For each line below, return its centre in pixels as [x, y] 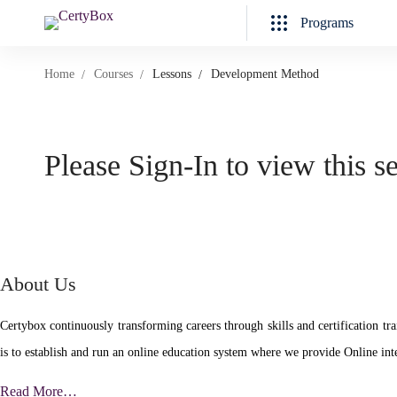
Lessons [172, 74]
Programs [327, 23]
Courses [113, 74]
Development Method [265, 74]
